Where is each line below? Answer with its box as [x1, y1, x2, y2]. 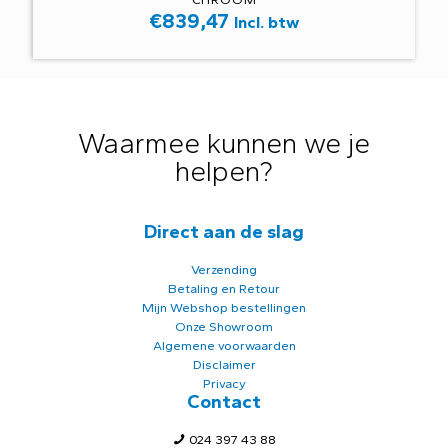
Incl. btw [234, 11, 299, 32]
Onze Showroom [175, 318, 273, 334]
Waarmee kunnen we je [78, 125, 370, 160]
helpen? [175, 153, 273, 188]
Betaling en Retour [168, 280, 280, 296]
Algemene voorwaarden [152, 337, 296, 353]
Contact [187, 389, 261, 413]
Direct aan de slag [144, 219, 304, 243]
